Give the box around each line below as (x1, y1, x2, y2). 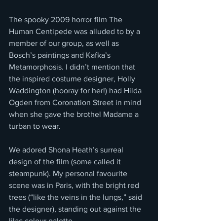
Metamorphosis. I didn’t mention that (9, 63, 137, 72)
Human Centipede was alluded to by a (9, 27, 142, 36)
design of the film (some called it (9, 157, 123, 166)
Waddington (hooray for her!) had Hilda (9, 86, 144, 95)
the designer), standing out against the (9, 205, 143, 214)
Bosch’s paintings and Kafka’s (9, 51, 112, 60)
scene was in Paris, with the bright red (9, 181, 141, 190)
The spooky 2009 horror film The (9, 15, 124, 24)
